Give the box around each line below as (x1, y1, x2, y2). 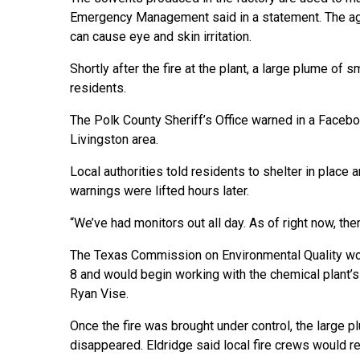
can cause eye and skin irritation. (70, 29, 252, 45)
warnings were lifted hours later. (70, 183, 249, 199)
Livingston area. (70, 132, 158, 148)
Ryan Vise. (70, 286, 129, 302)
